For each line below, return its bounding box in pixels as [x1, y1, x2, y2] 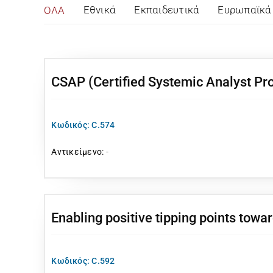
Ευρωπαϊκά [218, 3, 272, 16]
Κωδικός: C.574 [51, 120, 115, 130]
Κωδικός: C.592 [51, 256, 115, 266]
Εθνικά [83, 3, 116, 16]
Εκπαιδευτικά [134, 3, 200, 16]
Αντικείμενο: [51, 147, 106, 157]
